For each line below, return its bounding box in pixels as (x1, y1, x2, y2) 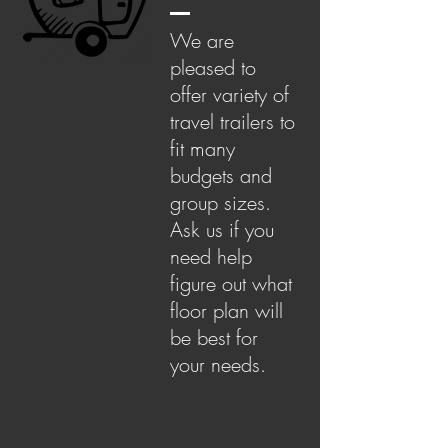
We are (170, 27, 234, 54)
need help (170, 243, 252, 270)
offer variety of (170, 81, 289, 108)
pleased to (170, 54, 256, 81)
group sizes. (170, 189, 271, 216)
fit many (170, 135, 235, 162)
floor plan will (170, 297, 283, 324)
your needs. (170, 351, 266, 378)
